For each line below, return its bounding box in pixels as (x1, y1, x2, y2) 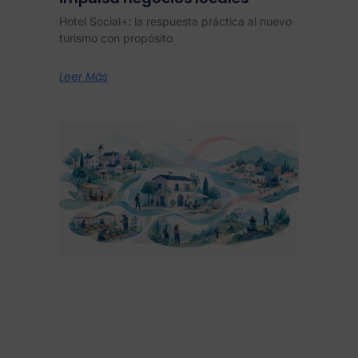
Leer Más (59, 68, 108, 85)
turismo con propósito (59, 30, 173, 45)
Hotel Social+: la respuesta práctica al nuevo (59, 14, 292, 28)
